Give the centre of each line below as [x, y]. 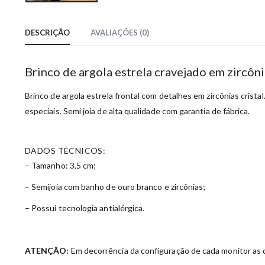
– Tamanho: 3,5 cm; [61, 166]
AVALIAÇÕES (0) [120, 33]
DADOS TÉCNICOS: [65, 151]
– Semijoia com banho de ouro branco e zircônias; [115, 187]
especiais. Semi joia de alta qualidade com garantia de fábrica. [138, 111]
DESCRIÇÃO [47, 33]
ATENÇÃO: [47, 251]
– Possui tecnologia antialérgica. [85, 208]
